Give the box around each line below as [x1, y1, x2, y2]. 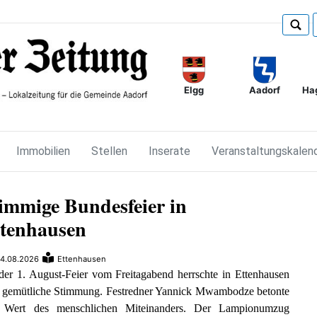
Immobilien [16, 144, 71, 158]
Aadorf [248, 84, 280, 96]
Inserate [149, 144, 191, 158]
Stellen [91, 144, 128, 158]
